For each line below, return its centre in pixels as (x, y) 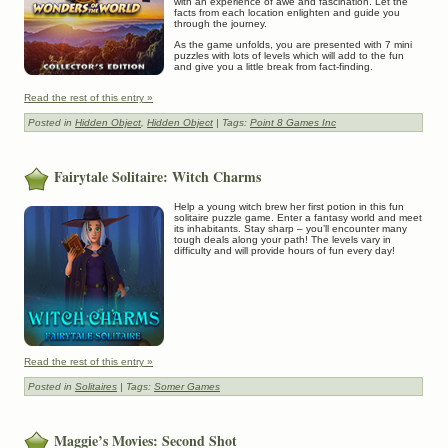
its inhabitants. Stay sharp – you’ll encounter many (290, 229)
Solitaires (96, 387)
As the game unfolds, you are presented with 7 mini (293, 44)
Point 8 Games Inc (293, 122)
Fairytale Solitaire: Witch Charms (157, 176)
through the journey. (220, 23)
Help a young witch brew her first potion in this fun (289, 207)
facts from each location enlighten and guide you (287, 12)
